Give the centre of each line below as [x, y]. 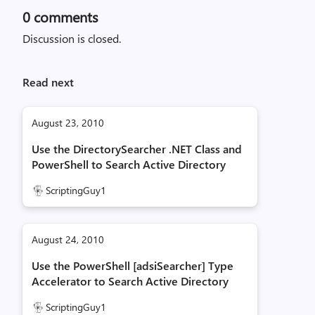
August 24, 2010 [68, 240]
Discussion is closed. [72, 39]
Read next [48, 82]
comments [64, 17]
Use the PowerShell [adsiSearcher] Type [133, 266]
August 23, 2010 [68, 123]
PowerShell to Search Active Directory [129, 165]
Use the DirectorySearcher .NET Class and [137, 149]
